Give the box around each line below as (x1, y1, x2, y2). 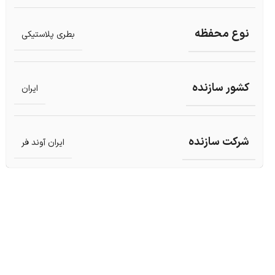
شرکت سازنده (188, 134, 249, 151)
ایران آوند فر (21, 136, 64, 149)
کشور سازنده (192, 80, 249, 97)
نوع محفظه (194, 26, 249, 43)
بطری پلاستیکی (21, 28, 75, 41)
